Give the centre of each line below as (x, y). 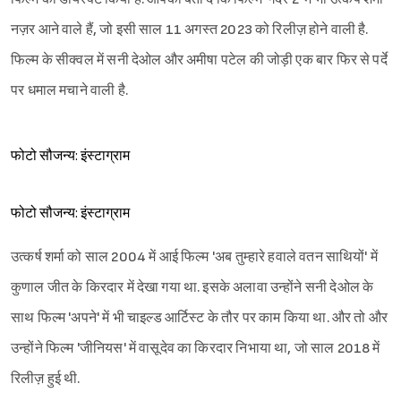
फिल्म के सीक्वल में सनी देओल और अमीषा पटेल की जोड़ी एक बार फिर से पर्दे (199, 61)
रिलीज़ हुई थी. (46, 380)
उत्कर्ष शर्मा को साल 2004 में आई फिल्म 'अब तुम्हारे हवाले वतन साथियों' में (194, 258)
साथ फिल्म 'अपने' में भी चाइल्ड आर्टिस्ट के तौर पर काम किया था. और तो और (200, 319)
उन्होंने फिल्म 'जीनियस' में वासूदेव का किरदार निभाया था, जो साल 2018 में (196, 349)
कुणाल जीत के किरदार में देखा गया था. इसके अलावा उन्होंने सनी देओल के (192, 288)
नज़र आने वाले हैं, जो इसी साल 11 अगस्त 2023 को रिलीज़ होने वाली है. (190, 30)
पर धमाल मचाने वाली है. (69, 91)
